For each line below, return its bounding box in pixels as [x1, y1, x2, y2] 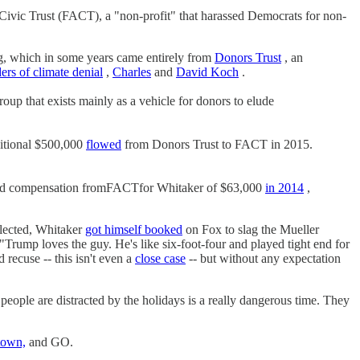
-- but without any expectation [186, 251, 341, 265]
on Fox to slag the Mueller [182, 222, 319, 236]
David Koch [176, 64, 239, 79]
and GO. [26, 334, 73, 349]
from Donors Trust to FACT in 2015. [121, 137, 313, 151]
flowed [86, 137, 121, 151]
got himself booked [85, 222, 182, 236]
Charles [112, 64, 151, 79]
